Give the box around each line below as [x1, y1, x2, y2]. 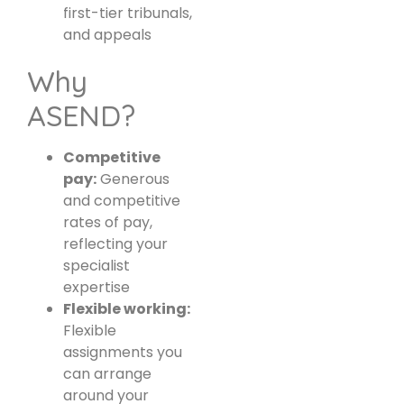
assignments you [63, 341, 182, 363]
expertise [63, 276, 130, 298]
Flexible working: [63, 298, 190, 319]
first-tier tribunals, [63, 2, 192, 23]
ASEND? [27, 96, 135, 133]
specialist [63, 254, 130, 276]
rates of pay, [63, 211, 152, 233]
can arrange [63, 363, 151, 384]
